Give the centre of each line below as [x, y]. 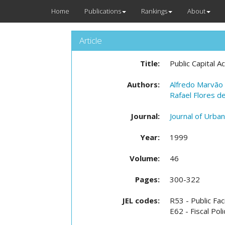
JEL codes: [141, 200]
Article [91, 40]
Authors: [143, 84]
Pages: [147, 179]
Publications [103, 11]
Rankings [154, 11]
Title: [150, 63]
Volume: [145, 158]
